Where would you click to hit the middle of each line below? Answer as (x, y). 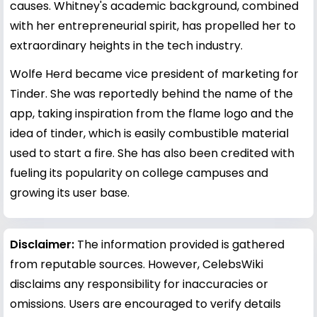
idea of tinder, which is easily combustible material (149, 133)
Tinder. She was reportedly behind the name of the (151, 93)
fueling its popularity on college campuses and (139, 173)
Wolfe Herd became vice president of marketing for (154, 74)
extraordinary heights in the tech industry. (126, 45)
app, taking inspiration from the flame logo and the (152, 113)
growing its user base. (70, 192)
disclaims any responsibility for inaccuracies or (139, 284)
